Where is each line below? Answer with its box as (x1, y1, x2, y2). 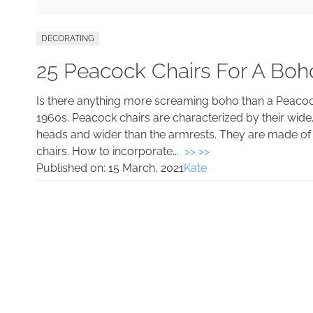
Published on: (36, 161, 108, 175)
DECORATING (41, 33, 94, 43)
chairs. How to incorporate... (36, 144, 184, 158)
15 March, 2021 (108, 161, 184, 175)
